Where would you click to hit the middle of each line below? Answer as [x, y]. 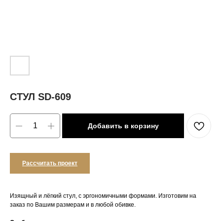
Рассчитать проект [50, 163]
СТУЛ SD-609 [40, 97]
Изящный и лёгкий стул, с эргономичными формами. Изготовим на [103, 196]
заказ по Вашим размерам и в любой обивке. [73, 205]
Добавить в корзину [123, 126]
